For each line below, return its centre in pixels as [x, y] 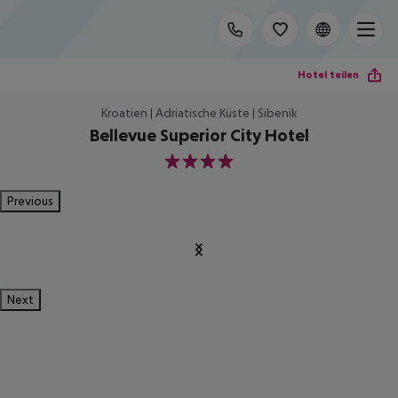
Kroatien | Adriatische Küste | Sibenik [199, 113]
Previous [30, 201]
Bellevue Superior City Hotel [199, 135]
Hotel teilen [328, 74]
